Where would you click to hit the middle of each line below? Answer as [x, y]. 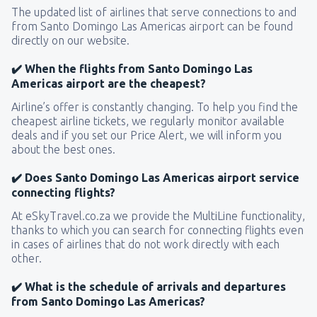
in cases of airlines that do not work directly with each [145, 244]
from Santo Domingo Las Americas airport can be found [152, 26]
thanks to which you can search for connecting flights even [157, 230]
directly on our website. [70, 40]
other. [27, 258]
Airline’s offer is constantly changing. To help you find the [155, 106]
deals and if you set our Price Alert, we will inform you [146, 135]
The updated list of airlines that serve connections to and [154, 12]
